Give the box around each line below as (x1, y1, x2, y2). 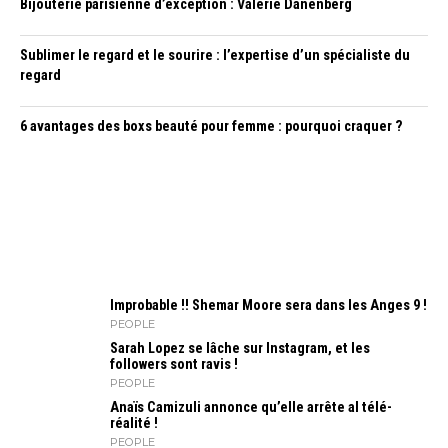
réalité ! (110, 415, 158, 432)
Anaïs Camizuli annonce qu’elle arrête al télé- (110, 399, 392, 416)
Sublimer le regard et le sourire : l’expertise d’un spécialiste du (20, 47, 410, 64)
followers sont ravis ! (110, 356, 238, 373)
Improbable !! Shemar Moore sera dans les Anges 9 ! (110, 297, 427, 314)
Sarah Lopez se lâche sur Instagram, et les (110, 340, 370, 357)
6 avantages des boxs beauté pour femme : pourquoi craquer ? (20, 118, 403, 135)
